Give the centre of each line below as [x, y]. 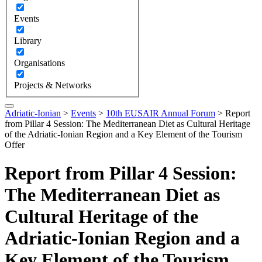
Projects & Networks [53, 85]
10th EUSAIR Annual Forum [161, 113]
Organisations [39, 63]
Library [28, 40]
